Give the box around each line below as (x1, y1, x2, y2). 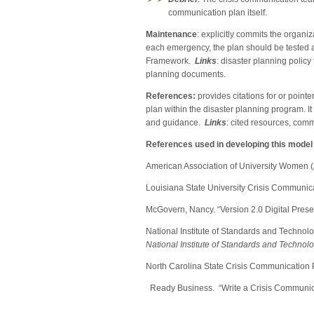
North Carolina (146, 261, 202, 272)
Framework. (146, 56, 195, 67)
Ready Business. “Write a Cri (146, 283, 261, 294)
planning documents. (146, 69, 226, 80)
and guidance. (146, 118, 205, 128)
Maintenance (146, 29, 197, 40)
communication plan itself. (168, 8, 267, 18)
